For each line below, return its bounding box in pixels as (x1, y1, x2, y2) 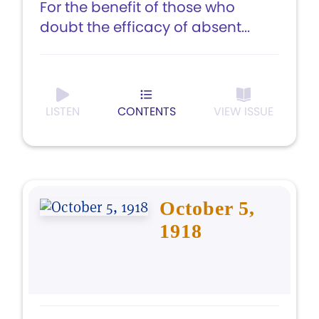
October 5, (159, 197, 255, 219)
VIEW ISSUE (214, 103, 273, 120)
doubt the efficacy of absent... (40, 17, 250, 37)
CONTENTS (117, 103, 176, 120)
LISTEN (46, 103, 80, 120)
